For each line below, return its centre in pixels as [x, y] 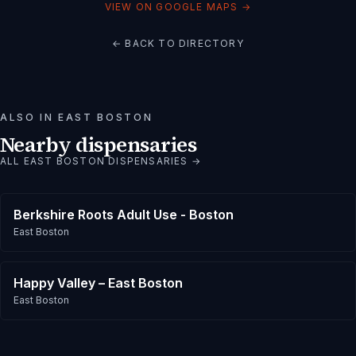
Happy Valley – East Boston [98, 282]
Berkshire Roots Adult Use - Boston [124, 214]
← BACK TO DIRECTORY [178, 43]
